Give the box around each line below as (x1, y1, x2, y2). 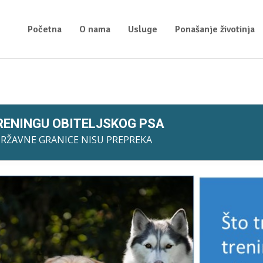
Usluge (127, 23, 157, 35)
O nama (79, 23, 110, 35)
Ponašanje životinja (174, 23, 255, 35)
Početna (27, 23, 62, 35)
